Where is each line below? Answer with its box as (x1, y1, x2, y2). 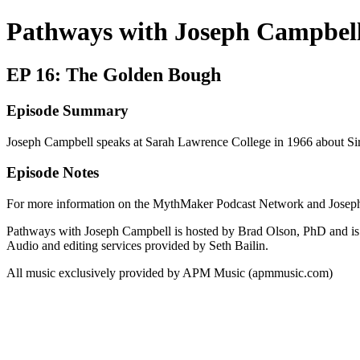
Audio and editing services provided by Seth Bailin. (6, 238, 272, 252)
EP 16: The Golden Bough (6, 63, 221, 85)
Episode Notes (6, 164, 99, 182)
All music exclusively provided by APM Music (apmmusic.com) (6, 265, 333, 280)
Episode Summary (6, 101, 129, 119)
